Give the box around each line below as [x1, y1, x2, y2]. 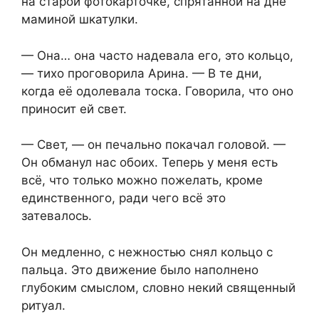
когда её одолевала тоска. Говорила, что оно [21, 83, 293, 98]
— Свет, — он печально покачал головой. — [21, 137, 286, 152]
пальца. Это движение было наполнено [21, 262, 258, 277]
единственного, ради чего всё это [21, 191, 226, 206]
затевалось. [21, 209, 92, 224]
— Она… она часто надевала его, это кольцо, [21, 48, 293, 63]
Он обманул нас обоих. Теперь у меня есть [21, 155, 278, 170]
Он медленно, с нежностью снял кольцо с [21, 244, 273, 259]
